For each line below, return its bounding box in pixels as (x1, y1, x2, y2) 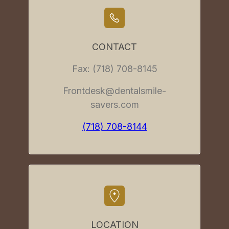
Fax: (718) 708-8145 (72, 63, 157, 75)
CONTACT (92, 41, 137, 53)
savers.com (90, 99, 139, 110)
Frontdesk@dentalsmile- (63, 85, 166, 97)
